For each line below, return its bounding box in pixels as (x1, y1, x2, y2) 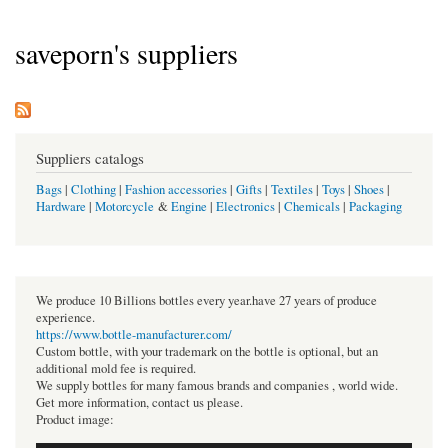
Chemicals (284, 197, 343, 215)
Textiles (271, 180, 313, 198)
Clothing (71, 180, 116, 198)
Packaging (349, 197, 402, 215)
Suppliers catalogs (36, 148, 144, 169)
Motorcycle (95, 197, 154, 215)
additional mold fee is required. (36, 359, 196, 377)
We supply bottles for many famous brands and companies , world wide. (36, 376, 398, 394)
